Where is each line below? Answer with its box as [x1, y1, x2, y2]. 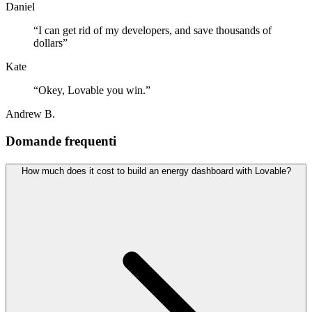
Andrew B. [6, 108, 55, 120]
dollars [33, 37, 63, 49]
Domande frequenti [6, 134, 116, 149]
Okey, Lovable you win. [38, 84, 146, 97]
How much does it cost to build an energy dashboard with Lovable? [21, 165, 291, 176]
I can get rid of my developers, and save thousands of [38, 24, 272, 37]
